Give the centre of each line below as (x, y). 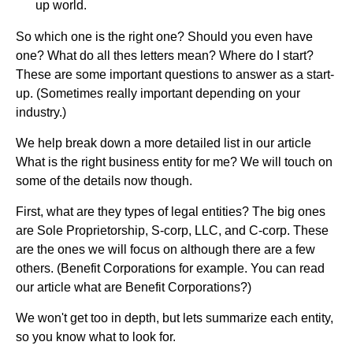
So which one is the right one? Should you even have (164, 36)
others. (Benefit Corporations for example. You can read (170, 268)
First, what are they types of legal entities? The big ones (171, 211)
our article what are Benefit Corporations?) (134, 287)
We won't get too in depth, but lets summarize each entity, (175, 318)
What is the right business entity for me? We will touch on (174, 162)
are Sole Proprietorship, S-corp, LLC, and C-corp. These (172, 230)
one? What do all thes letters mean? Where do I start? (165, 55)
